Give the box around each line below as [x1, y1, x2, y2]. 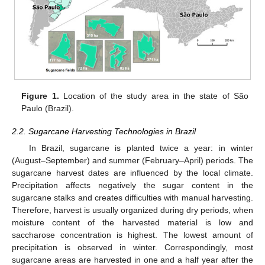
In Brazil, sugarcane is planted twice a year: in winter [28, 143, 253, 153]
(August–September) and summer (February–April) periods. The [12, 155, 253, 165]
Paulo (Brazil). [21, 104, 75, 114]
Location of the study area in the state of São [59, 91, 248, 101]
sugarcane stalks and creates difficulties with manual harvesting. [12, 192, 253, 202]
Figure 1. [21, 91, 59, 101]
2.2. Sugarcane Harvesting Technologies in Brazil [12, 126, 196, 136]
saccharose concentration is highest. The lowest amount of [12, 230, 253, 240]
